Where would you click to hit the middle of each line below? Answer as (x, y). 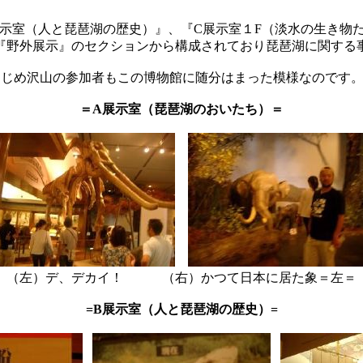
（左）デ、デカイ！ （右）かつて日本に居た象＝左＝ (181, 278)
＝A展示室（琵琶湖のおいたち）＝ (181, 109)
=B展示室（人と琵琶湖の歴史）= (181, 309)
